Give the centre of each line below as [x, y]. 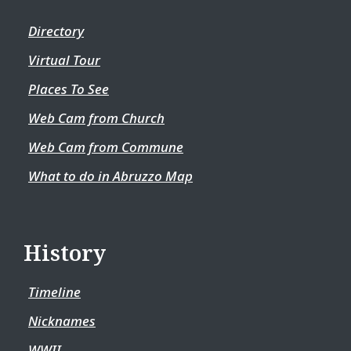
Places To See [69, 89]
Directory [56, 31]
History [65, 252]
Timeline [54, 292]
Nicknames [62, 321]
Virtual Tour [64, 60]
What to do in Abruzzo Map [110, 176]
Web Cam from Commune [106, 147]
